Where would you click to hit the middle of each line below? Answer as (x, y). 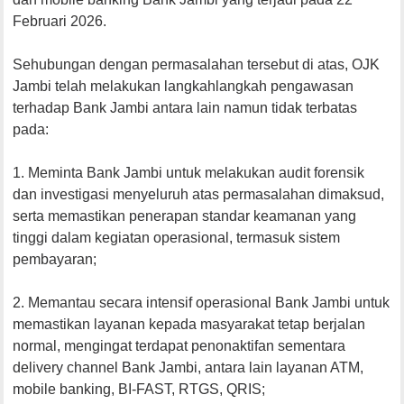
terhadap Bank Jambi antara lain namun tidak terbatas (185, 107)
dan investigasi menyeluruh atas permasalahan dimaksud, (199, 194)
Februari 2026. (60, 21)
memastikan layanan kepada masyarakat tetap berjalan (189, 324)
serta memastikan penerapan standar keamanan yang (185, 216)
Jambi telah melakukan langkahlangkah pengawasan (184, 86)
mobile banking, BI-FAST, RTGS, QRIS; (139, 389)
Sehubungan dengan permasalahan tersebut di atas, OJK (197, 64)
